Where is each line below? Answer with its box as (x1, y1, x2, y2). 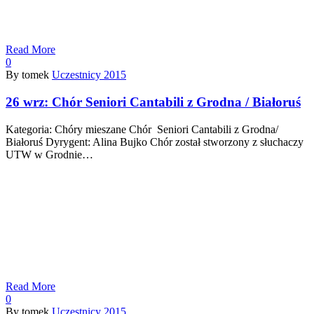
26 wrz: (6, 95, 52, 110)
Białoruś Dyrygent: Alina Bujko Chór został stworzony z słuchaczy (6, 135, 303, 148)
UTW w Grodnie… (6, 148, 93, 161)
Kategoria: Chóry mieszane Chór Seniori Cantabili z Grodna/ (6, 123, 278, 135)
